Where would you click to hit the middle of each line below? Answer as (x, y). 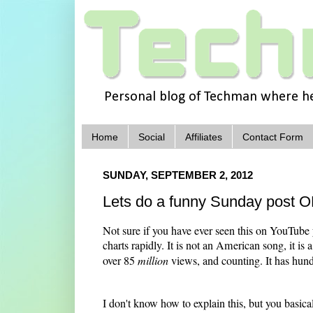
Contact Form (273, 137)
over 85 (120, 261)
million (153, 261)
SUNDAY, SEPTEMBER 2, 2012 (178, 176)
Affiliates (204, 137)
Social (152, 137)
